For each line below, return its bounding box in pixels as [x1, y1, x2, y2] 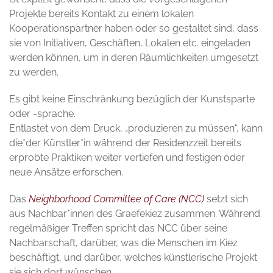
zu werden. [9, 66, 58, 79]
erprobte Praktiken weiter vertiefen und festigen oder [9, 152, 245, 164]
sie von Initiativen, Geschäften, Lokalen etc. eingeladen [9, 37, 250, 49]
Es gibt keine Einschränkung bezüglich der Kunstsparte [9, 93, 255, 105]
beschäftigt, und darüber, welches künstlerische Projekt [9, 252, 257, 264]
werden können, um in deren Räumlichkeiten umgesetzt [9, 52, 258, 64]
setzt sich [204, 193, 248, 205]
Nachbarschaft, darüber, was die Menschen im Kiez [9, 237, 238, 249]
